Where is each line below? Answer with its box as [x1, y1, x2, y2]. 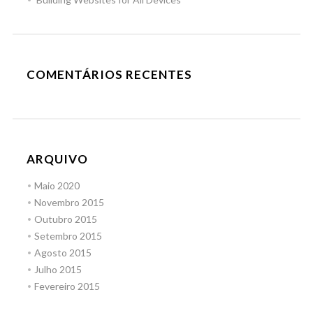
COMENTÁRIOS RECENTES [26, 67, 192, 82]
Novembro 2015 [34, 196, 104, 208]
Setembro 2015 [34, 230, 102, 242]
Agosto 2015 [34, 247, 92, 259]
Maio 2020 [34, 180, 80, 191]
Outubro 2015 [34, 213, 97, 225]
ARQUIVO [26, 152, 88, 166]
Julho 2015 [34, 263, 82, 275]
